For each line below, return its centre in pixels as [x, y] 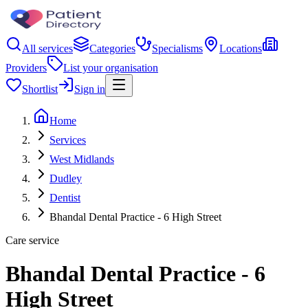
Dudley [66, 178]
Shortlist [40, 89]
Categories [112, 48]
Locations [241, 48]
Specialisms [177, 48]
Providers [26, 68]
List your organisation [111, 68]
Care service [32, 240]
